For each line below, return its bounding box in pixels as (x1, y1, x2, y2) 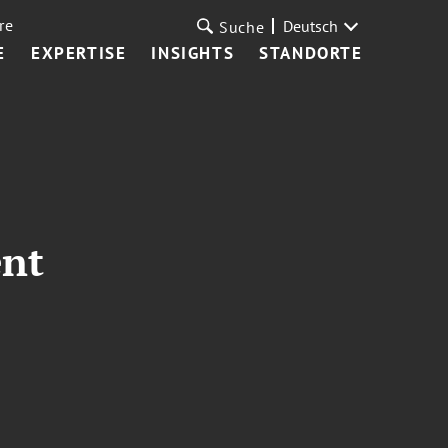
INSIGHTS (151, 42, 235, 64)
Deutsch (282, 16, 338, 36)
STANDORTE (259, 42, 363, 64)
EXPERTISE (31, 42, 127, 64)
